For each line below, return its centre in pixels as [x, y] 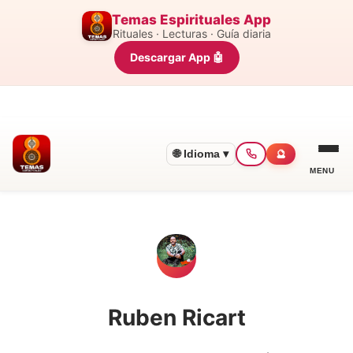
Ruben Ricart [176, 317]
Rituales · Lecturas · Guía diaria [191, 33]
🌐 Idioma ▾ [201, 153]
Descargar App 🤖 [176, 57]
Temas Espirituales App [191, 19]
